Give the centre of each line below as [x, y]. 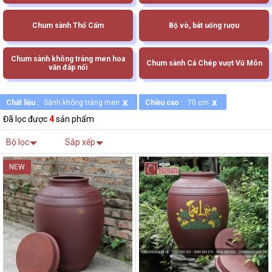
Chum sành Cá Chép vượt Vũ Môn [204, 63]
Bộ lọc [18, 142]
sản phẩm [74, 119]
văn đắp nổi [68, 68]
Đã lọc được [26, 119]
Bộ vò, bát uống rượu [204, 26]
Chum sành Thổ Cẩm [68, 26]
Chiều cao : [165, 103]
